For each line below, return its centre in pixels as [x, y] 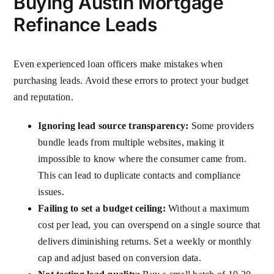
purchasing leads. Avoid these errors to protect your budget [131, 81]
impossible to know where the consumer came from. [142, 159]
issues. [51, 192]
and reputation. [43, 97]
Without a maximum [207, 209]
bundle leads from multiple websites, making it [131, 143]
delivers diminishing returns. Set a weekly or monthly [145, 242]
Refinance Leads [85, 25]
